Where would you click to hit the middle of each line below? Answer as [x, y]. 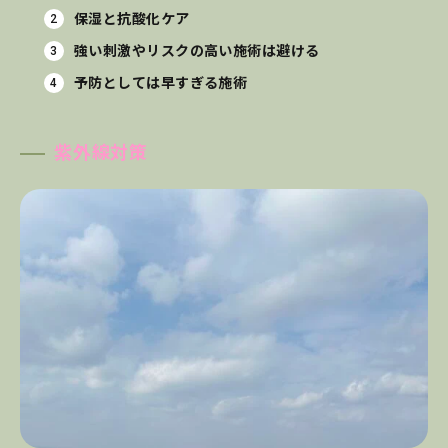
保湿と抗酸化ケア [132, 18]
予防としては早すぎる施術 [161, 82]
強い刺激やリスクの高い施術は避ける [197, 50]
